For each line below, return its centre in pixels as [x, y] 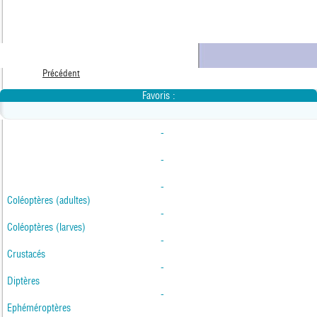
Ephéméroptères [39, 308]
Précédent [61, 74]
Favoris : [158, 96]
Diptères [23, 281]
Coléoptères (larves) [46, 227]
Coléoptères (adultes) [49, 201]
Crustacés [26, 254]
